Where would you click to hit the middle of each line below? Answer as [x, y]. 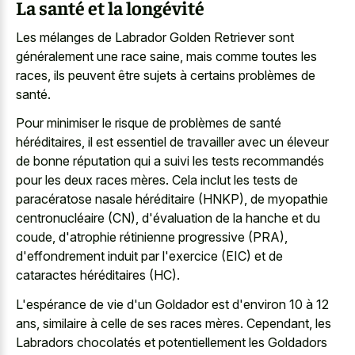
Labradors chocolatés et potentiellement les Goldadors [172, 342]
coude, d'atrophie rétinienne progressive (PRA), [152, 237]
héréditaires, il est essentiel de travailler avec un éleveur [172, 142]
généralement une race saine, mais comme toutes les [166, 56]
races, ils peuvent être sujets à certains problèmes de [166, 75]
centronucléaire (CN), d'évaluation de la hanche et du [168, 218]
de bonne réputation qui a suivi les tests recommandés [170, 161]
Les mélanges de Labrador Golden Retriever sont [155, 37]
